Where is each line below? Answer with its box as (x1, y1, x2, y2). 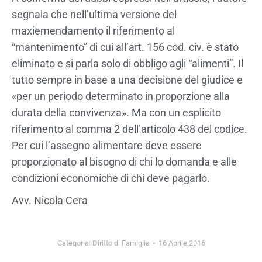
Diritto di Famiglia (92, 238, 150, 247)
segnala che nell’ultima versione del (12, 8, 177, 20)
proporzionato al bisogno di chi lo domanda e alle (12, 155, 237, 168)
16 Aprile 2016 (158, 238, 205, 247)
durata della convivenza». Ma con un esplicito (12, 106, 221, 119)
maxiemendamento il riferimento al (12, 24, 175, 37)
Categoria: (57, 238, 92, 247)
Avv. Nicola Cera (12, 194, 88, 206)
